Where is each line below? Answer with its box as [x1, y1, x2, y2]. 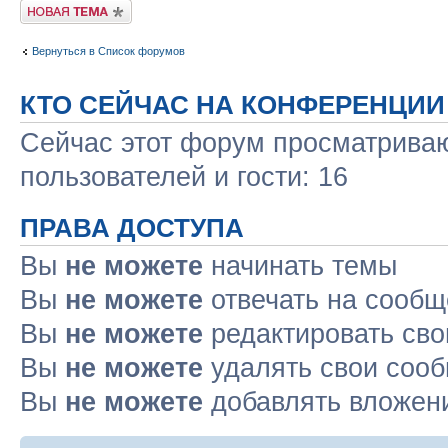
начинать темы [203, 251, 397, 281]
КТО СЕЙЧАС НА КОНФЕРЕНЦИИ [20, 91, 445, 119]
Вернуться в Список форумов [32, 44, 185, 57]
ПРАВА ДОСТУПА [20, 214, 244, 242]
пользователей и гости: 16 [20, 162, 348, 192]
